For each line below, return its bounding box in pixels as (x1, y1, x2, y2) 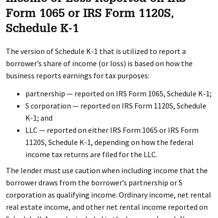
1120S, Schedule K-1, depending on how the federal (25, 137, 194, 147)
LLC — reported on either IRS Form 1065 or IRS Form (25, 125, 199, 135)
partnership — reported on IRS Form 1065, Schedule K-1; (25, 89, 212, 98)
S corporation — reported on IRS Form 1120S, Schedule (25, 101, 206, 110)
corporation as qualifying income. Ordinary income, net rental (5, 190, 211, 200)
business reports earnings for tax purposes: (5, 71, 149, 80)
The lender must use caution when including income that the (5, 165, 208, 175)
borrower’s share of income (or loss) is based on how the (5, 58, 193, 68)
